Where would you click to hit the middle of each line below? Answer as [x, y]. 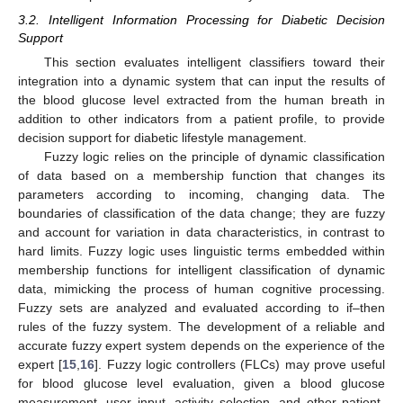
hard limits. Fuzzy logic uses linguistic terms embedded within [201, 251]
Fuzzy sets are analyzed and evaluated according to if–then [201, 307]
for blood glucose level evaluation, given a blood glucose [201, 383]
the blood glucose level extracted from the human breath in [201, 99]
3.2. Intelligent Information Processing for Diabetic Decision [201, 19]
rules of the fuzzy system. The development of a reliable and [201, 326]
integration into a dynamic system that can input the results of [201, 81]
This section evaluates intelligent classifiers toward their [214, 62]
